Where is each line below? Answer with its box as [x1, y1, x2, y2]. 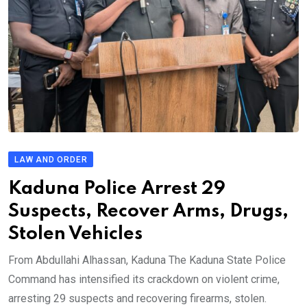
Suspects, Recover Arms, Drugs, [8, 202, 288, 221]
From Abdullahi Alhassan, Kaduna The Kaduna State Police [8, 254, 286, 267]
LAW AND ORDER [14, 155, 88, 165]
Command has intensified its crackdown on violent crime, [8, 273, 280, 286]
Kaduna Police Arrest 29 [8, 180, 225, 199]
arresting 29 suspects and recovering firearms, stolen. [8, 292, 267, 306]
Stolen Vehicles [8, 225, 143, 244]
